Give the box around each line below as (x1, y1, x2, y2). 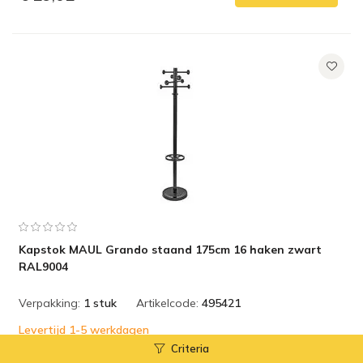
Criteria (171, 342, 209, 356)
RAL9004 (19, 259, 68, 274)
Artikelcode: (136, 296, 199, 310)
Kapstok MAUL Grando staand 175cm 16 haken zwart (19, 242, 322, 257)
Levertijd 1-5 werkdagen (19, 322, 149, 337)
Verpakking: (19, 296, 80, 310)
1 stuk (83, 296, 117, 310)
